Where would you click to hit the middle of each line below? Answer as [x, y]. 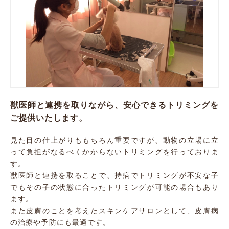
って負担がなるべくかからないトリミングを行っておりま [114, 152]
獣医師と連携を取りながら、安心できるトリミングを [114, 105]
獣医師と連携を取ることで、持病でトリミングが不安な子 [114, 176]
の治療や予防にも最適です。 [61, 223]
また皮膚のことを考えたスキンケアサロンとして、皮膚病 [114, 211]
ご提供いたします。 [49, 118]
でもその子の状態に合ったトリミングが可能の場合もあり [114, 187]
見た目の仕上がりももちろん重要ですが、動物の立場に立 [114, 140]
